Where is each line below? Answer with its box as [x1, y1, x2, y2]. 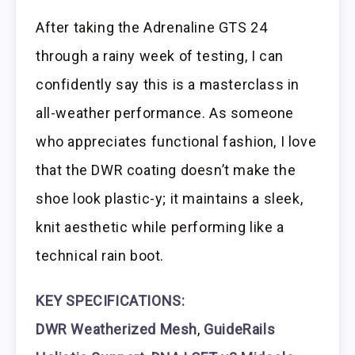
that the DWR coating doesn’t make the [36, 162, 296, 179]
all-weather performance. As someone [36, 105, 295, 122]
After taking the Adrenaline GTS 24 [36, 19, 268, 36]
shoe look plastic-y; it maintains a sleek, [36, 190, 303, 208]
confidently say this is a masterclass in [36, 76, 300, 94]
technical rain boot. [36, 247, 165, 265]
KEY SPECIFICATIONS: [36, 292, 185, 310]
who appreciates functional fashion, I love [36, 133, 317, 151]
